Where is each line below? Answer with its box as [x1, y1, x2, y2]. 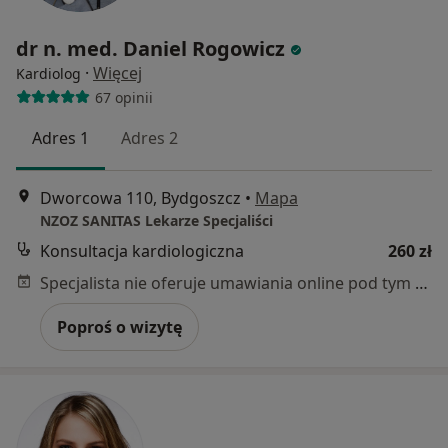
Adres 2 [121, 127, 178, 150]
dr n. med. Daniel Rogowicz [16, 35, 285, 63]
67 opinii [94, 87, 153, 107]
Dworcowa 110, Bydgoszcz [40, 186, 241, 209]
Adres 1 [32, 127, 89, 150]
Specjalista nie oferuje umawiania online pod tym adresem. [415, 271, 428, 294]
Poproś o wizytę [57, 315, 182, 338]
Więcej [93, 62, 142, 85]
